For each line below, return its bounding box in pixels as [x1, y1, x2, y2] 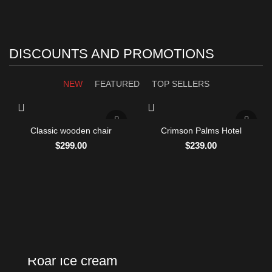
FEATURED [94, 78, 140, 89]
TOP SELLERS [151, 78, 209, 89]
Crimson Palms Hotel [160, 125, 242, 135]
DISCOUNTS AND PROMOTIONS [9, 46, 214, 61]
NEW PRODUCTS [27, 236, 92, 246]
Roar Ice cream [27, 253, 117, 269]
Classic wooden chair [30, 125, 112, 135]
